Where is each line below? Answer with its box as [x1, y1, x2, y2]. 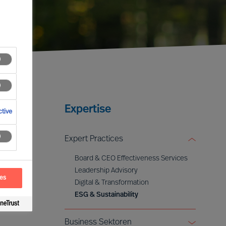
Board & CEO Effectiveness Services [75, 155, 188, 162]
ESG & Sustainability [75, 191, 138, 199]
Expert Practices [65, 135, 123, 143]
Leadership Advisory [75, 167, 138, 175]
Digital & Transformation [75, 179, 149, 187]
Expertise [65, 104, 111, 116]
